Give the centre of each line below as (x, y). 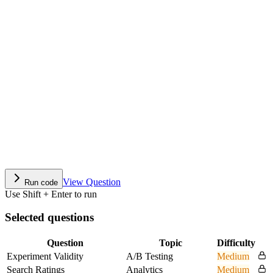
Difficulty (236, 243)
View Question (92, 182)
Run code (41, 182)
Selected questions (49, 218)
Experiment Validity (45, 257)
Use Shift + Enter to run (51, 194)
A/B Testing (150, 257)
